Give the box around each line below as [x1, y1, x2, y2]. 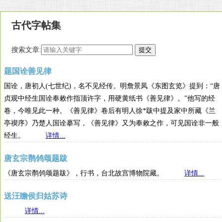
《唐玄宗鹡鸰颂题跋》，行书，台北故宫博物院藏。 [4, 169, 184, 177]
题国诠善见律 [4, 66, 52, 76]
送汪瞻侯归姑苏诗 [4, 191, 67, 201]
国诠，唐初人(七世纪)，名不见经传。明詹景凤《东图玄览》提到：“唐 [4, 82, 220, 90]
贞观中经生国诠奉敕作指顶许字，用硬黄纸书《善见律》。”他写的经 [4, 95, 215, 102]
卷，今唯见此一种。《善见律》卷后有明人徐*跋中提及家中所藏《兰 [4, 107, 216, 114]
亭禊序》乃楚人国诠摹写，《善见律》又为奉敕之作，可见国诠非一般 [4, 119, 219, 127]
